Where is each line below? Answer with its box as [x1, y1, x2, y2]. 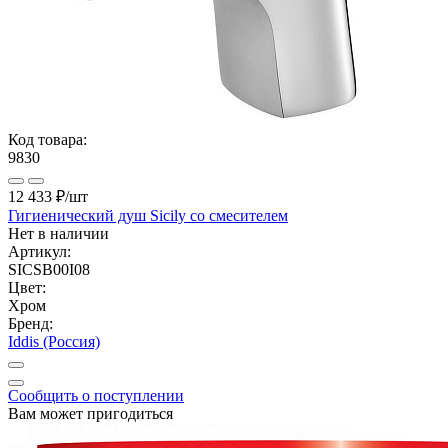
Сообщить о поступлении [8, 386, 184, 404]
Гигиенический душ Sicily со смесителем [8, 206, 288, 224]
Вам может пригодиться [8, 404, 173, 422]
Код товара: [8, 130, 87, 148]
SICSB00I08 [8, 260, 90, 278]
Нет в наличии [8, 224, 109, 242]
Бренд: [8, 314, 53, 332]
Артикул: [8, 242, 71, 260]
